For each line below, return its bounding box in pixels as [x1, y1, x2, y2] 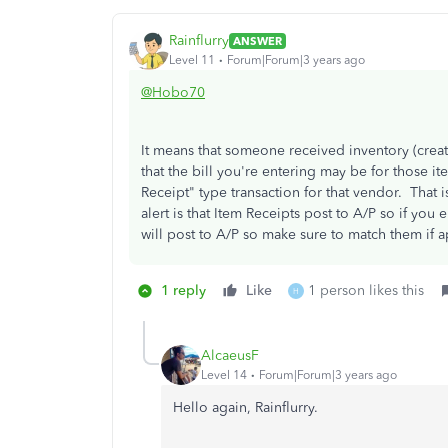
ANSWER [233, 33, 282, 48]
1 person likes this [308, 281, 424, 299]
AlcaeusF [201, 347, 259, 365]
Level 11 [169, 53, 215, 68]
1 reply [161, 281, 206, 299]
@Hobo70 [141, 83, 205, 101]
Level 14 [201, 368, 247, 383]
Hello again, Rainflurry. [173, 398, 318, 416]
